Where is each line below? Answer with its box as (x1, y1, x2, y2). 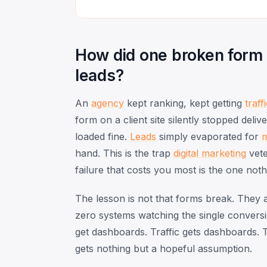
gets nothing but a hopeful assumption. (75, 242, 252, 254)
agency (91, 97, 124, 109)
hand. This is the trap (75, 147, 173, 159)
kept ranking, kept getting (124, 97, 245, 109)
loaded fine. (75, 130, 130, 142)
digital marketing (173, 147, 246, 159)
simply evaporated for (156, 130, 262, 142)
